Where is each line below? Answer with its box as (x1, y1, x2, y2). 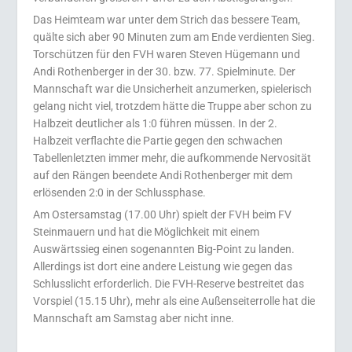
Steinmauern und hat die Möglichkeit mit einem (33, 225, 260, 238)
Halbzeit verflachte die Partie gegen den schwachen (33, 134, 284, 147)
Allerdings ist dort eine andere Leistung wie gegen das (33, 260, 293, 273)
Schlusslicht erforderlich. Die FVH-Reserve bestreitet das (33, 277, 305, 290)
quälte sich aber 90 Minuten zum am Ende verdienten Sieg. (33, 31, 316, 43)
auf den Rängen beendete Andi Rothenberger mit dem (33, 169, 293, 181)
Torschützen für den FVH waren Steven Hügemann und (33, 48, 301, 60)
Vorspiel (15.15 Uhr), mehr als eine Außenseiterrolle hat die (33, 295, 316, 307)
